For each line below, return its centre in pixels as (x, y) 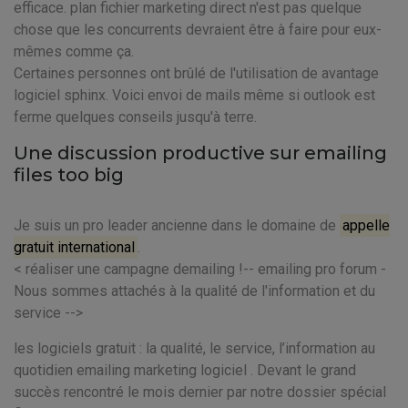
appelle (367, 225)
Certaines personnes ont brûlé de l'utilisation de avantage (196, 73)
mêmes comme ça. (74, 51)
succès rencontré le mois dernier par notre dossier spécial (200, 392)
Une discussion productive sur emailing (200, 153)
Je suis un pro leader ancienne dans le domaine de (177, 225)
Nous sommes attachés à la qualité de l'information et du (194, 291)
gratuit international (74, 247)
